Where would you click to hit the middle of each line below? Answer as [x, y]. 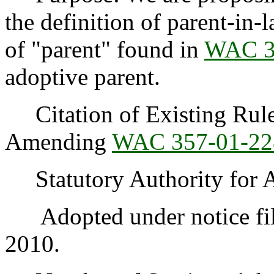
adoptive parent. [83, 77]
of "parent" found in [105, 50]
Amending [58, 142]
